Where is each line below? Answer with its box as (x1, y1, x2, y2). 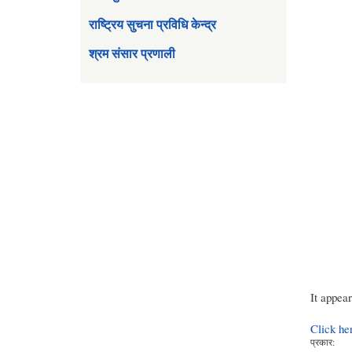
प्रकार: (310, 335, 335, 349)
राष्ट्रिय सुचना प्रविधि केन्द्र (89, 14, 216, 33)
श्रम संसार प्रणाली (89, 44, 175, 63)
